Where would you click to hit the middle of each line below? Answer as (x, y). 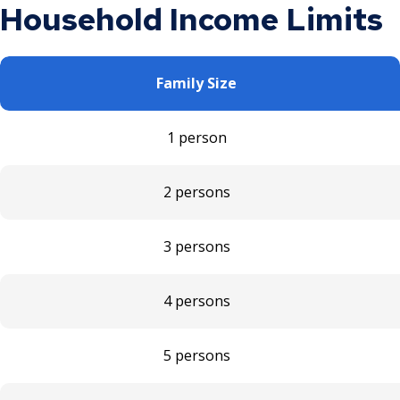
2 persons (196, 192)
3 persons (196, 246)
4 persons (196, 300)
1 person (196, 137)
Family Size (196, 83)
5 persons (196, 355)
